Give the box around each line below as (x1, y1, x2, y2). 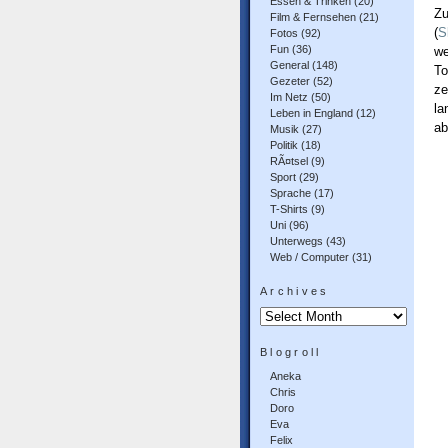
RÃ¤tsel (270, 155, 308, 167)
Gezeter (270, 75, 310, 87)
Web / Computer (270, 251, 349, 263)
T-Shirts (270, 203, 308, 215)
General (270, 59, 309, 71)
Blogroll (260, 346, 322, 358)
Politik (270, 139, 298, 151)
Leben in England (270, 107, 353, 119)
